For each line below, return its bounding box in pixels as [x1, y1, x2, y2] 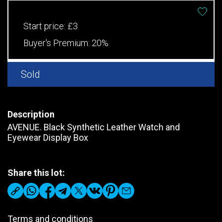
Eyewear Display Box [7, 132, 88, 143]
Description [7, 109, 55, 119]
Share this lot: [7, 167, 65, 178]
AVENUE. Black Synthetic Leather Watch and [7, 121, 180, 132]
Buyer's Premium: [23, 37, 92, 48]
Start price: [23, 20, 67, 31]
